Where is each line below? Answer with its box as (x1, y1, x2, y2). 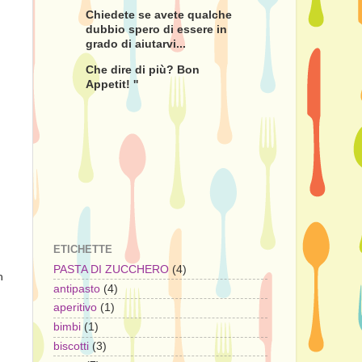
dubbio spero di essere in (86, 23, 227, 36)
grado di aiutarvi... (86, 38, 186, 50)
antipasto (53, 282, 100, 295)
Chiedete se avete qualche (86, 9, 232, 21)
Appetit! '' (86, 78, 138, 90)
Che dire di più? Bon (86, 63, 200, 76)
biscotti (53, 339, 89, 352)
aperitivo (53, 301, 97, 314)
